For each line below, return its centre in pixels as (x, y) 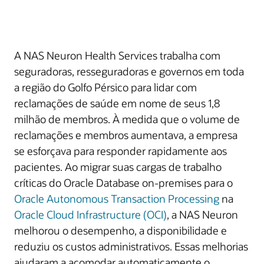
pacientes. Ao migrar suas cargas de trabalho (118, 167)
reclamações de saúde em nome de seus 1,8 (117, 103)
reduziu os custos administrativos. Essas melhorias (131, 246)
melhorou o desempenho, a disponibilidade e (121, 230)
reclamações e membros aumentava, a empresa (126, 135)
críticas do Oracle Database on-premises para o (123, 183)
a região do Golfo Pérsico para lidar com (105, 87)
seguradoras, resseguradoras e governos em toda (129, 71)
